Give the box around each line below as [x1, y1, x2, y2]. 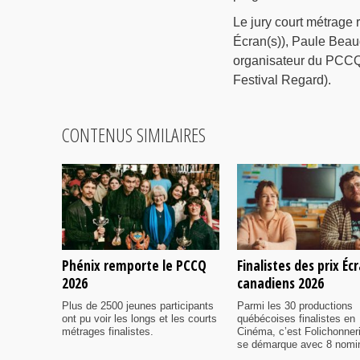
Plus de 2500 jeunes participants [62, 299, 214, 312]
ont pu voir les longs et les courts [62, 312, 217, 325]
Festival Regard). [232, 73, 331, 88]
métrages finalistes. [62, 325, 153, 337]
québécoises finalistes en [237, 312, 355, 325]
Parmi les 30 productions [237, 299, 353, 312]
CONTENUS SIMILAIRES [62, 121, 206, 149]
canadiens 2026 [237, 272, 324, 292]
